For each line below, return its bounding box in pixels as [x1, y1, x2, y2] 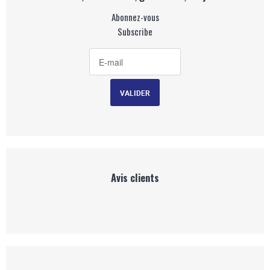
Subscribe [118, 25, 152, 38]
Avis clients [111, 170, 159, 185]
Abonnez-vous [111, 10, 159, 24]
